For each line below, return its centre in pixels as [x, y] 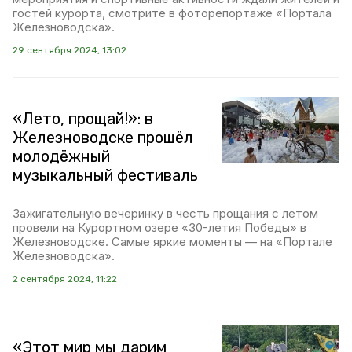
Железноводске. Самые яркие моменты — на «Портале [172, 242]
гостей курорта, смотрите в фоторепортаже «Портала [172, 13]
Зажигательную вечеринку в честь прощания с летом [165, 213]
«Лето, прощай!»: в [83, 119]
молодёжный [61, 156]
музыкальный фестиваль [105, 175]
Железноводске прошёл [103, 137]
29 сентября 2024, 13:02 [70, 50]
